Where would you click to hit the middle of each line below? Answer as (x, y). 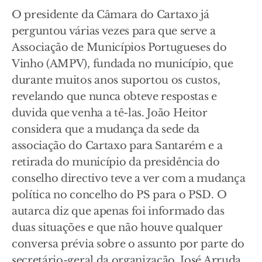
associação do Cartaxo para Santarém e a (117, 146)
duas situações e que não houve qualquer (117, 227)
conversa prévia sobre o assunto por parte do (128, 244)
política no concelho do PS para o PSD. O (119, 195)
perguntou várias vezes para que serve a (114, 31)
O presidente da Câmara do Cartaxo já (111, 15)
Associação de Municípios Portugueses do (119, 47)
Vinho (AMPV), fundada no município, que (123, 64)
